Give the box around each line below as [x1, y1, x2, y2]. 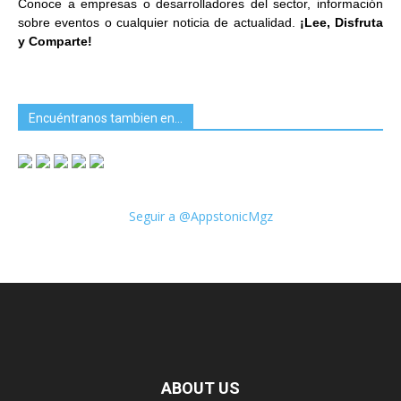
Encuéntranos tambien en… [29, 110, 183, 125]
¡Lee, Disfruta [299, 14, 383, 30]
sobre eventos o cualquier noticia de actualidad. [18, 14, 300, 30]
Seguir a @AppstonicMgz [128, 207, 273, 225]
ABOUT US [161, 378, 240, 397]
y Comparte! [18, 33, 92, 48]
